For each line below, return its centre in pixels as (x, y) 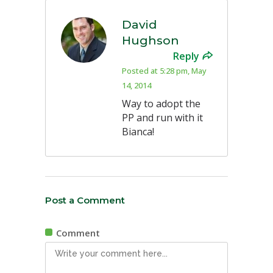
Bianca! (138, 132)
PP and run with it (162, 118)
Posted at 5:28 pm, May (164, 71)
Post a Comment (85, 200)
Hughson (151, 41)
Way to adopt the (161, 104)
